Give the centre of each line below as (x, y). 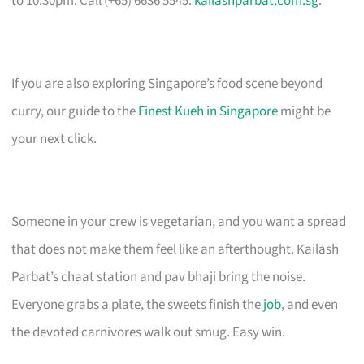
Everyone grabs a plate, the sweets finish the (138, 304)
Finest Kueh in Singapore (208, 111)
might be (305, 111)
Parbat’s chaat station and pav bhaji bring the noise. (159, 277)
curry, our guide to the (75, 111)
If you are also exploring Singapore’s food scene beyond (167, 83)
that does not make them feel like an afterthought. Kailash (175, 249)
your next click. (54, 139)
